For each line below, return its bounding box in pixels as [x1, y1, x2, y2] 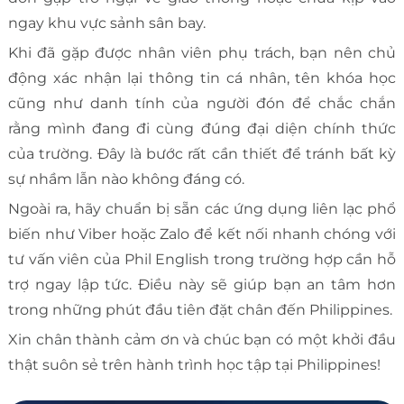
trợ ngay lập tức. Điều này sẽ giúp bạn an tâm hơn [7, 276, 397, 294]
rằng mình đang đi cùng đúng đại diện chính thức [7, 120, 397, 138]
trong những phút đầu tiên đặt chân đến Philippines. [7, 301, 392, 319]
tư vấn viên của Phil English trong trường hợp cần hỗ [7, 251, 397, 269]
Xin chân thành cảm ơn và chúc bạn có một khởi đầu [7, 331, 397, 349]
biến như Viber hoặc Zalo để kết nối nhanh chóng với [7, 225, 397, 243]
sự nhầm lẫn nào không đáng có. [7, 170, 244, 188]
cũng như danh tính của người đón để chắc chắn [7, 95, 397, 113]
